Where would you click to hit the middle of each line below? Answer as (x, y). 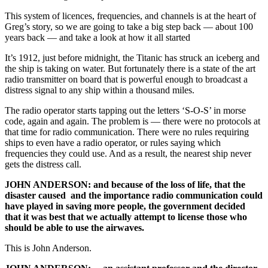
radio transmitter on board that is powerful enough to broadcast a (126, 80)
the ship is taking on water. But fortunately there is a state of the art (130, 69)
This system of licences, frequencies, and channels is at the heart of (130, 16)
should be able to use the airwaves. (74, 228)
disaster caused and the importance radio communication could (134, 196)
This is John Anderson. (48, 248)
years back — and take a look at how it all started (98, 38)
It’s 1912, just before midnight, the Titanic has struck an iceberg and (132, 58)
